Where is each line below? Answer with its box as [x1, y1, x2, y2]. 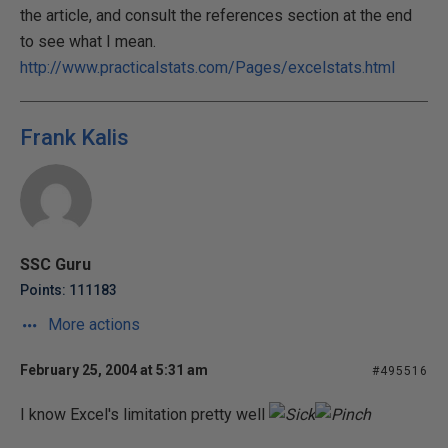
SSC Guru [20, 254, 91, 274]
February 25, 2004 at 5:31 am [20, 361, 208, 378]
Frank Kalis [20, 124, 129, 150]
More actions [44, 314, 140, 334]
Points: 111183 [20, 281, 117, 298]
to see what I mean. [20, 31, 156, 51]
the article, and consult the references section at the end [20, 5, 412, 25]
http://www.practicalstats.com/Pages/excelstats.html [20, 57, 395, 77]
